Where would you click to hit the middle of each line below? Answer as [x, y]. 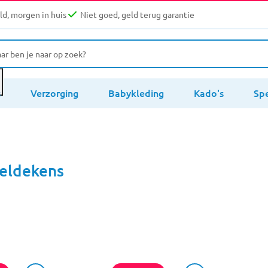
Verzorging [54, 92]
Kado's [209, 92]
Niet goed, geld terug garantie [137, 15]
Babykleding [136, 92]
